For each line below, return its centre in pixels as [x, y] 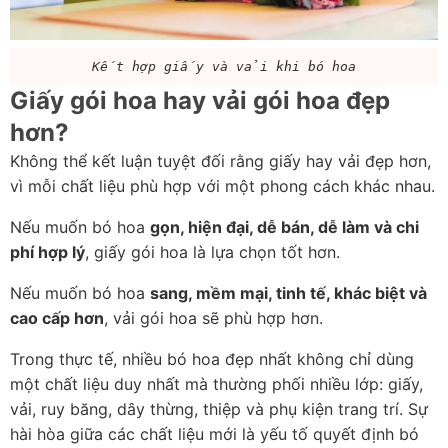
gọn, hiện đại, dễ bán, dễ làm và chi [284, 227]
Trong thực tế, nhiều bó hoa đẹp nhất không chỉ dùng [212, 359]
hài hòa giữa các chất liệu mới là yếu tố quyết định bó [214, 434]
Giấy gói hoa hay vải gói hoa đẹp [200, 101]
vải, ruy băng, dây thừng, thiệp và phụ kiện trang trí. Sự [219, 409]
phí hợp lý [47, 252]
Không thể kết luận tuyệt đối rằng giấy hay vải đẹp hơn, [220, 161]
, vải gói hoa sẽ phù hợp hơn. [213, 318]
